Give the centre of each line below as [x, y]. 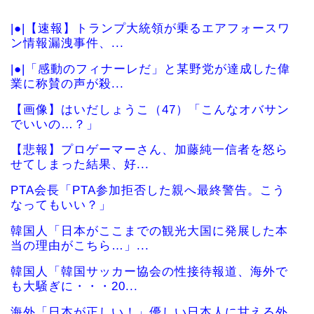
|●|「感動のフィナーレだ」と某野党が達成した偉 [150, 69]
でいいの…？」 [55, 124]
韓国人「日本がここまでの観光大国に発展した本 [149, 231]
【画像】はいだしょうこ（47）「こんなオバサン [150, 109]
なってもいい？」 [61, 205]
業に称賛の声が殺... [67, 83]
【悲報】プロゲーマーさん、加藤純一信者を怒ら [149, 150]
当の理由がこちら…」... [80, 246]
